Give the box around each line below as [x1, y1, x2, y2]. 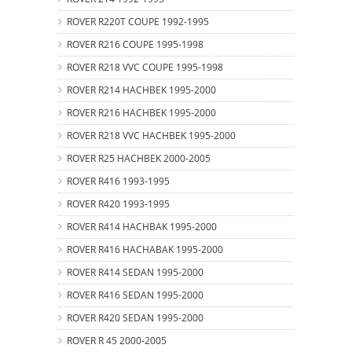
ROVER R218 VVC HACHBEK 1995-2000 [67, 128, 236, 142]
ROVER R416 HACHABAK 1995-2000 [67, 242, 223, 256]
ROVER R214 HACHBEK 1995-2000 [67, 82, 216, 97]
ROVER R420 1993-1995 [67, 196, 170, 211]
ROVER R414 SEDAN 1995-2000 [67, 265, 203, 279]
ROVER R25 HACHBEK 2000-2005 [67, 151, 211, 165]
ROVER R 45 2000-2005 [67, 333, 167, 347]
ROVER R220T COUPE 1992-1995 [67, 14, 209, 28]
